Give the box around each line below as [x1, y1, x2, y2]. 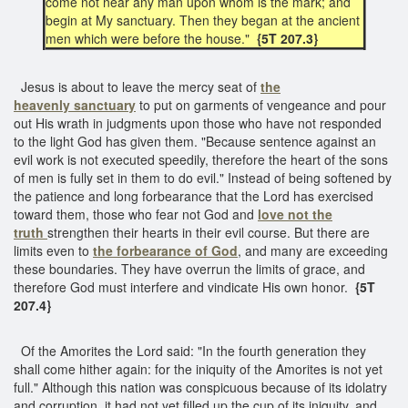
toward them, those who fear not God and [14, 204, 258, 223]
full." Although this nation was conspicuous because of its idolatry [14, 377, 387, 396]
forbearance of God [117, 240, 238, 260]
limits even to [14, 240, 93, 260]
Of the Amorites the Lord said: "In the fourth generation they [14, 341, 366, 360]
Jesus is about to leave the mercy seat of [14, 76, 260, 96]
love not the [258, 204, 332, 223]
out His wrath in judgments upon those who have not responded [14, 113, 382, 132]
